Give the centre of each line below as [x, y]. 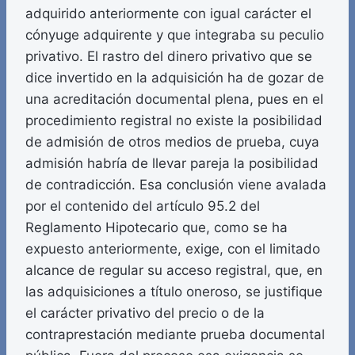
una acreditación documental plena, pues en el [174, 99]
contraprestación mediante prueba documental [175, 335]
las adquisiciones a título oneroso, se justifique [174, 292]
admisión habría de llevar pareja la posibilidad [172, 164]
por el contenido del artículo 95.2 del [143, 206]
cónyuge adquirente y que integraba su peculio [175, 35]
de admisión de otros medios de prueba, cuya [172, 142]
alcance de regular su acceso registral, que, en [174, 271]
